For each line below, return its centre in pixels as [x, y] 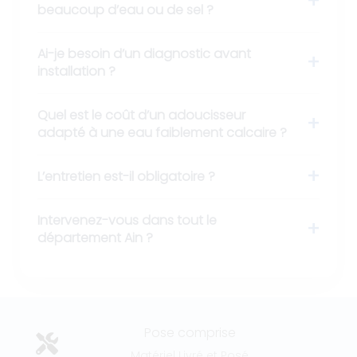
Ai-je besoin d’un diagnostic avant [144, 54]
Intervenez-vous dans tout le [127, 221]
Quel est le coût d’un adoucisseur [141, 116]
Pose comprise [190, 333]
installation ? [76, 72]
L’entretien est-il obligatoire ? [126, 177]
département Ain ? [95, 238]
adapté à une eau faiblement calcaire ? [162, 133]
